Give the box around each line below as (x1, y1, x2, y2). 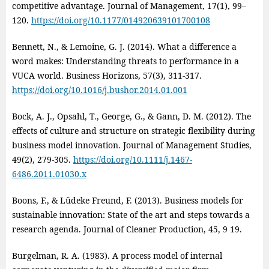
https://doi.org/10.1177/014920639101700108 (31, 14, 210, 26)
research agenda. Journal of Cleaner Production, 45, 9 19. (11, 223, 242, 235)
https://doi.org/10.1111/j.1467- (73, 154, 192, 166)
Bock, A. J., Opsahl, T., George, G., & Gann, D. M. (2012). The (11, 110, 251, 122)
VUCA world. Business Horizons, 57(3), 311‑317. (11, 70, 202, 82)
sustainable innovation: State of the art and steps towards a (11, 209, 250, 221)
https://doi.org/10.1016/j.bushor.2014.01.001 (11, 84, 187, 96)
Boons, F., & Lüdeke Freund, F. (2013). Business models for (11, 195, 243, 207)
